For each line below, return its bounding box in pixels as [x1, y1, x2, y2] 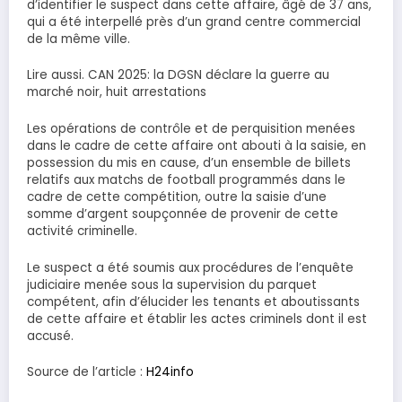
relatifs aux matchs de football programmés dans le [27, 171, 345, 188]
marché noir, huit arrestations [27, 83, 206, 101]
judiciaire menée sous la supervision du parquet [27, 275, 317, 293]
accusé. [27, 327, 74, 345]
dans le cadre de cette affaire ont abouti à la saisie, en [27, 137, 366, 154]
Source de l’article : [27, 363, 146, 381]
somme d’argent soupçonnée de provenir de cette [27, 205, 338, 223]
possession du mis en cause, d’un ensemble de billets [27, 154, 351, 171]
